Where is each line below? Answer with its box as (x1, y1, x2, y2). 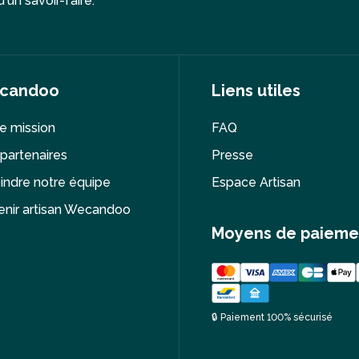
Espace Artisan (212, 174, 301, 190)
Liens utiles (212, 80, 301, 100)
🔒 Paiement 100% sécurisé (212, 312, 333, 324)
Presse (212, 147, 253, 163)
